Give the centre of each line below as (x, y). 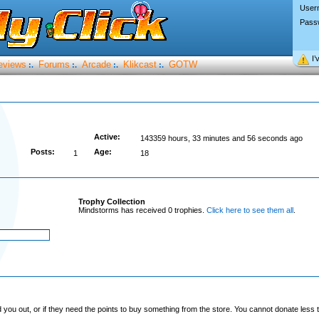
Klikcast (140, 64)
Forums (54, 64)
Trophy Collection (111, 202)
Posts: (42, 152)
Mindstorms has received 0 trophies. (142, 210)
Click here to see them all (250, 210)
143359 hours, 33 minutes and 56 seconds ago (221, 138)
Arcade (96, 64)
